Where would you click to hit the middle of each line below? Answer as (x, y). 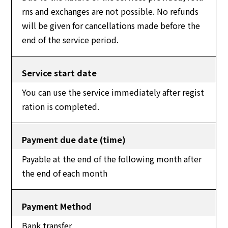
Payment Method (57, 206)
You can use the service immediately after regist (113, 92)
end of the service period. (70, 40)
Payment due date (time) (74, 139)
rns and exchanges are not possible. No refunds (110, 11)
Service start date (60, 73)
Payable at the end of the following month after (112, 159)
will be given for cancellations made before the (111, 25)
